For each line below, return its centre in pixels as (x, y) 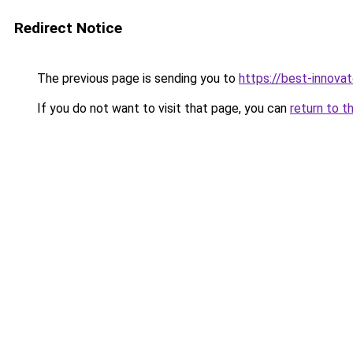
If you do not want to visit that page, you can (162, 108)
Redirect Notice (68, 28)
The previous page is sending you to (136, 78)
